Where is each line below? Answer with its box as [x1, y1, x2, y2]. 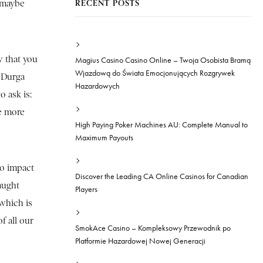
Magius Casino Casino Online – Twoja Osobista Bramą [75, 55, 251, 65]
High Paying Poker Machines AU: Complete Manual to [75, 120, 248, 130]
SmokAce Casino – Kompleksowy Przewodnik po [75, 223, 231, 233]
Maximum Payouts [75, 133, 133, 143]
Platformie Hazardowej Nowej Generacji [75, 236, 205, 246]
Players [75, 184, 97, 194]
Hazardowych [75, 81, 120, 91]
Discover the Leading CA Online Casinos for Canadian [75, 171, 248, 181]
